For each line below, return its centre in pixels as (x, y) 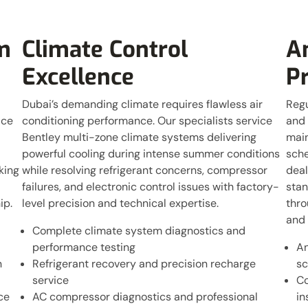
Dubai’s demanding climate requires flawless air (143, 104)
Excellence (78, 77)
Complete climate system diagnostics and (139, 231)
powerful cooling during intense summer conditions (151, 154)
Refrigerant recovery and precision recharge (144, 264)
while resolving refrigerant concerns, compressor (145, 170)
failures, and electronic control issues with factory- (151, 187)
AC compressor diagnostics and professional (145, 297)
